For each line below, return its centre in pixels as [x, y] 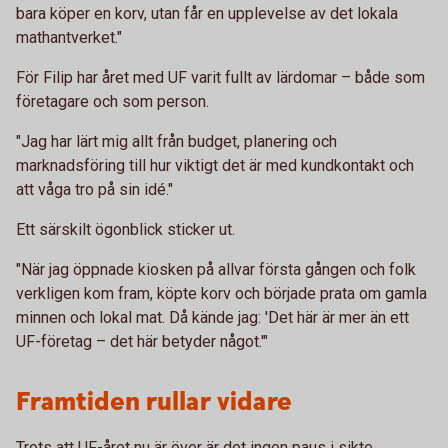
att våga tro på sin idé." [94, 189]
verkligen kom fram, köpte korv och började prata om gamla [221, 293]
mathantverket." [69, 37]
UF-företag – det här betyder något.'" [142, 341]
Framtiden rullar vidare [154, 402]
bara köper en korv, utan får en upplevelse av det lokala [207, 13]
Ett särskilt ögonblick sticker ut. [125, 229]
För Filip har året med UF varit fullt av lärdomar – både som [220, 77]
